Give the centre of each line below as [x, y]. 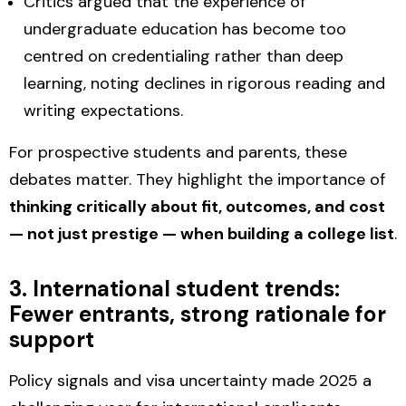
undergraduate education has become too [185, 29]
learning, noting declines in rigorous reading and [204, 83]
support [52, 339]
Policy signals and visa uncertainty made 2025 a [190, 381]
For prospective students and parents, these [178, 152]
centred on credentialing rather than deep [184, 56]
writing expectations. [103, 111]
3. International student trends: [174, 289]
